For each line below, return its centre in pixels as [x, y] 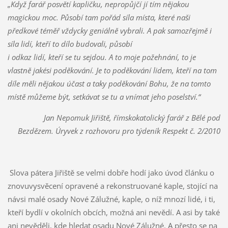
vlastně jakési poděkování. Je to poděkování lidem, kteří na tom [112, 70]
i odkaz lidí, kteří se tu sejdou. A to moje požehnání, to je [102, 57]
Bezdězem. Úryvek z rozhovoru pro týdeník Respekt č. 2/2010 [119, 131]
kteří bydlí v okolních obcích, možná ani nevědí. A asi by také [113, 212]
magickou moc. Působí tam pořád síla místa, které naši [99, 18]
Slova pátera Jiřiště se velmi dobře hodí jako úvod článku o [111, 173]
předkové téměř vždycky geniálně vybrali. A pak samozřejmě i [109, 31]
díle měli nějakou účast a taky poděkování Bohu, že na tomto [109, 84]
